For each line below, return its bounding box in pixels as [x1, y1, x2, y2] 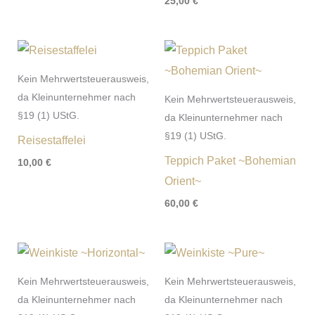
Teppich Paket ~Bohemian [165, 155, 296, 167]
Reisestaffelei [17, 134, 86, 147]
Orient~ [165, 175, 201, 188]
